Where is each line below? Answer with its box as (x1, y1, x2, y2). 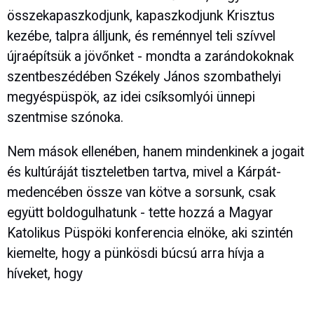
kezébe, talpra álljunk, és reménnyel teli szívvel (7, 28, 275, 45)
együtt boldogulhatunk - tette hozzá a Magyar (7, 204, 273, 221)
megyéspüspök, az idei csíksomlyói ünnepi (7, 89, 255, 106)
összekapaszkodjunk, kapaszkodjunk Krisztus (7, 8, 275, 25)
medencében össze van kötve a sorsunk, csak (7, 184, 275, 200)
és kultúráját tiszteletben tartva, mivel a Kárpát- (7, 163, 281, 180)
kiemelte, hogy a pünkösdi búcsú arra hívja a (7, 245, 264, 261)
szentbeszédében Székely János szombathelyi (7, 69, 281, 86)
